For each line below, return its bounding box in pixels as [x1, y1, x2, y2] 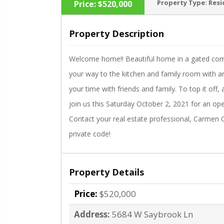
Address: [74, 208, 110, 220]
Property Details [69, 166, 144, 178]
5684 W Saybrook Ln [112, 208, 193, 220]
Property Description [69, 27, 164, 39]
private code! [69, 129, 110, 138]
